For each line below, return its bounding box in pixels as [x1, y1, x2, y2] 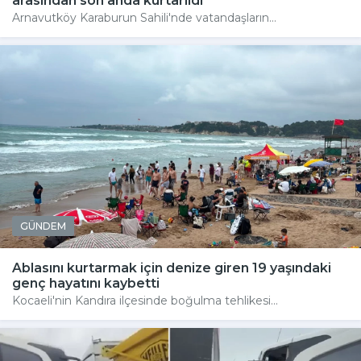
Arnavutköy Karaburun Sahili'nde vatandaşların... [12, 10, 276, 25]
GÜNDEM [20, 219, 66, 232]
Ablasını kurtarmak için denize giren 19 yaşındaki [12, 259, 331, 276]
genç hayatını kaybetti [12, 275, 160, 291]
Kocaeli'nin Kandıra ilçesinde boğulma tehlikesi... [12, 293, 278, 308]
